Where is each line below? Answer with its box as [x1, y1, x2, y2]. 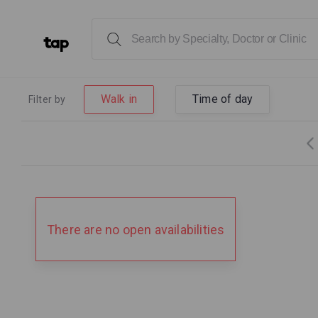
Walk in [100, 92, 138, 106]
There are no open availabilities [47, 222, 225, 237]
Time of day [192, 92, 253, 106]
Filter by [28, 94, 66, 105]
